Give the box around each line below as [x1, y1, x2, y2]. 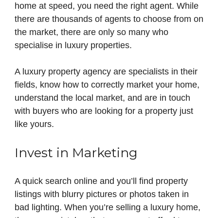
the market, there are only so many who [15, 27, 168, 37]
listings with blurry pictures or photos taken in [15, 189, 189, 200]
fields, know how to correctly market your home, [15, 80, 200, 90]
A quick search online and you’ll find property [15, 176, 188, 186]
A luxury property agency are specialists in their [15, 67, 198, 77]
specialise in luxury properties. [15, 40, 132, 51]
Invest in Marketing [15, 145, 138, 161]
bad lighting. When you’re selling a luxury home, [15, 202, 200, 213]
